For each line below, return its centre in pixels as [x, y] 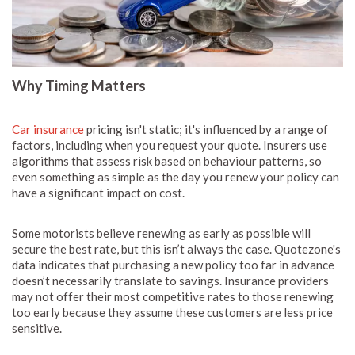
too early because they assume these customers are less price [172, 312]
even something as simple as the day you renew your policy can [176, 176]
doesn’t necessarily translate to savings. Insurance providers [170, 280]
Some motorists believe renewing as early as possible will [161, 233]
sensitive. [38, 328]
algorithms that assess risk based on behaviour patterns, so [167, 160]
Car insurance [49, 129]
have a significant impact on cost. [99, 192]
